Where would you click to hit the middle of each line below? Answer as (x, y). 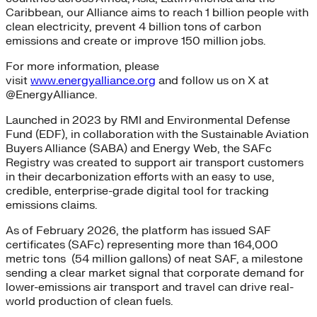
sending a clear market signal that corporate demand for (155, 273)
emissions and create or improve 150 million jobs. (137, 41)
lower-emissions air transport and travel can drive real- (150, 288)
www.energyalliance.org (93, 81)
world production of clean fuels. (89, 302)
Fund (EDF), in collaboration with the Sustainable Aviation (157, 135)
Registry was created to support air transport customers (155, 163)
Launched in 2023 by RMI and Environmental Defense (148, 121)
